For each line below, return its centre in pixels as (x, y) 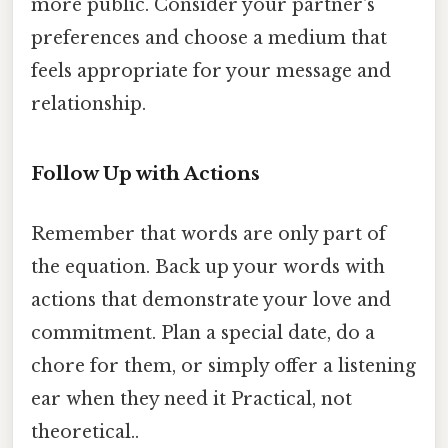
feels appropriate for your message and (211, 70)
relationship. (88, 103)
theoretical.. (85, 431)
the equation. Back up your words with (208, 266)
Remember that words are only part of (208, 233)
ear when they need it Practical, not (191, 398)
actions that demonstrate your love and (211, 299)
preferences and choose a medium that (209, 37)
